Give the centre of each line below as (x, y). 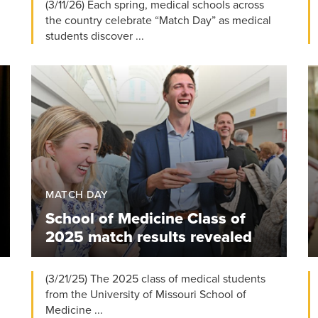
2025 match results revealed (149, 237)
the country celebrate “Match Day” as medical (158, 20)
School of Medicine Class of (146, 218)
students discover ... (95, 36)
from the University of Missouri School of (146, 294)
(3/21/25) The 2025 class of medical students (155, 279)
